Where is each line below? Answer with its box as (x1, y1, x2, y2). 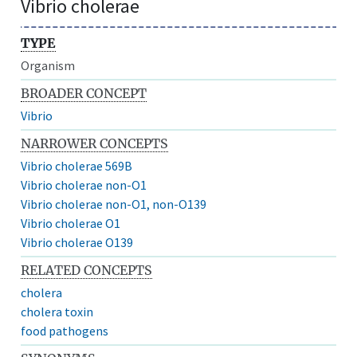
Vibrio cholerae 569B (21, 157, 133, 174)
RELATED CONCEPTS (21, 261, 153, 278)
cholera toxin (21, 303, 94, 320)
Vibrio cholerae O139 (21, 233, 134, 250)
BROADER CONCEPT (21, 84, 147, 101)
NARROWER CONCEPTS (21, 135, 169, 151)
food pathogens (21, 322, 109, 339)
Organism (21, 57, 76, 73)
